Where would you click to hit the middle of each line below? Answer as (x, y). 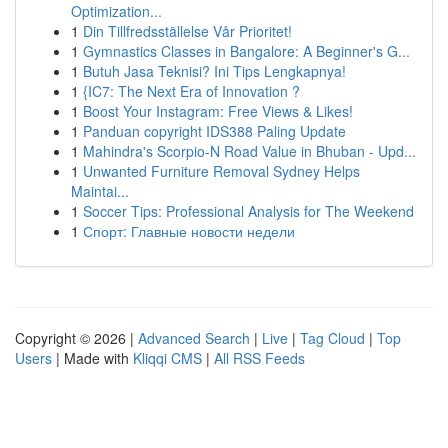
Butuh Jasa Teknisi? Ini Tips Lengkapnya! (214, 71)
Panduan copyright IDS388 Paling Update (214, 131)
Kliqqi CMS (167, 358)
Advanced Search (194, 338)
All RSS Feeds (259, 358)
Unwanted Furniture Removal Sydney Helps (221, 171)
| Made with (92, 358)
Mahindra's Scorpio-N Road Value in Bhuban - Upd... (249, 151)
